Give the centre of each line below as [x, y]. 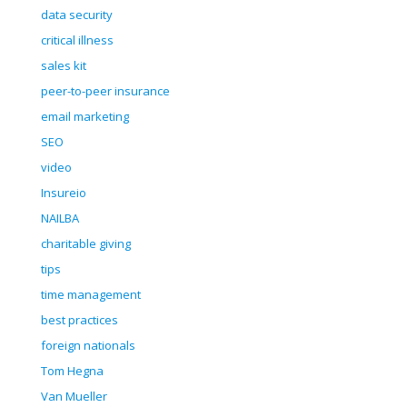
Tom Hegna [72, 371]
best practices [79, 320]
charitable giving [86, 244]
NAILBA [60, 218]
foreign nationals [88, 346]
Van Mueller [74, 397]
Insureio [64, 193]
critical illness [77, 40]
